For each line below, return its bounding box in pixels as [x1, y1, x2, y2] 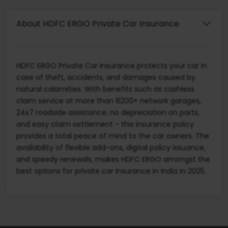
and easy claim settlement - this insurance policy [16, 119, 194, 130]
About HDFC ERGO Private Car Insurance [16, 17, 179, 30]
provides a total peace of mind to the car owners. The [16, 131, 209, 141]
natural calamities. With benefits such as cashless [16, 84, 194, 95]
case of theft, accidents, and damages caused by [16, 72, 195, 83]
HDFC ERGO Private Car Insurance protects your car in [16, 61, 207, 71]
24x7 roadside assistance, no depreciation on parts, [16, 107, 199, 118]
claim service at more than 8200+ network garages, [16, 96, 201, 106]
